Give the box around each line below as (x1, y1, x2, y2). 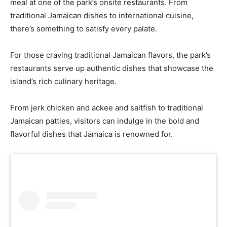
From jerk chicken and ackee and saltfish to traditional (10, 103, 203, 113)
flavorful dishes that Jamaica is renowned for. (10, 129, 173, 139)
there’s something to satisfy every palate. (10, 24, 157, 34)
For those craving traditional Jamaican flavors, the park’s (10, 50, 211, 60)
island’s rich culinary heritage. (10, 77, 117, 87)
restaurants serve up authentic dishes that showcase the (10, 63, 213, 73)
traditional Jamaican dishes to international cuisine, (10, 11, 194, 21)
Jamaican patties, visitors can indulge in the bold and (10, 116, 199, 126)
